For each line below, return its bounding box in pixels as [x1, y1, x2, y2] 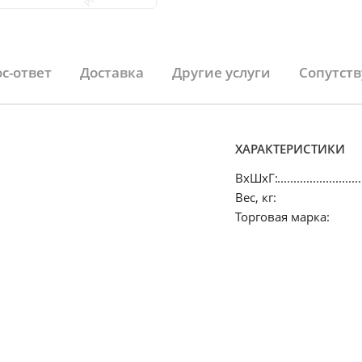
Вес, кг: [234, 189, 276, 205]
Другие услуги [172, 63, 271, 82]
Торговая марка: [234, 208, 330, 225]
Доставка [80, 63, 144, 82]
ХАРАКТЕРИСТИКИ [234, 141, 345, 157]
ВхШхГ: [234, 170, 278, 186]
